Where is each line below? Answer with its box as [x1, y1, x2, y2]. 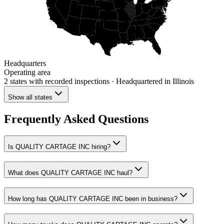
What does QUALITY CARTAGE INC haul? [8, 169, 132, 177]
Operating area [4, 67, 50, 76]
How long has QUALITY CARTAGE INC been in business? [8, 194, 177, 202]
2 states [4, 76, 27, 85]
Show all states [8, 93, 52, 101]
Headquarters [4, 58, 46, 67]
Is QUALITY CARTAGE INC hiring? [8, 143, 110, 151]
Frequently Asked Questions [4, 112, 148, 125]
